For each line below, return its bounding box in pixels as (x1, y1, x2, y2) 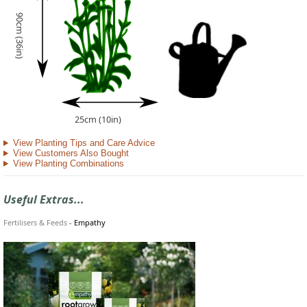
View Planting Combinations (12, 158, 124, 169)
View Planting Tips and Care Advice (12, 138, 155, 149)
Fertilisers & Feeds (3, 217, 67, 228)
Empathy (74, 217, 106, 228)
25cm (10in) (75, 113, 121, 126)
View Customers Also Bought (12, 148, 129, 159)
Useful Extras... (3, 192, 84, 208)
